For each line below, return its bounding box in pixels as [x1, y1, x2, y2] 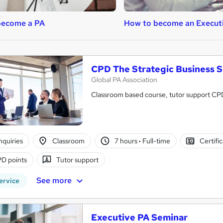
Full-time [140, 136, 170, 145]
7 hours [114, 136, 139, 145]
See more [36, 175, 72, 186]
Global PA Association [91, 75, 157, 84]
